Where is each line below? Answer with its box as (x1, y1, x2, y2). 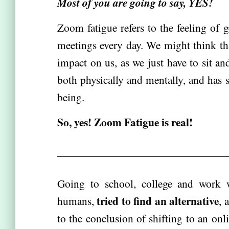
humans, (57, 193, 97, 208)
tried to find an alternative (97, 193, 219, 209)
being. (57, 89, 84, 104)
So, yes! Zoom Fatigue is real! (57, 114, 193, 130)
